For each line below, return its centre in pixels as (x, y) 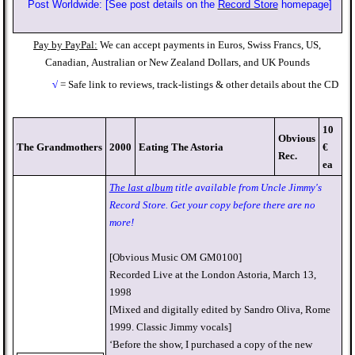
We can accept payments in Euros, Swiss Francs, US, (210, 45)
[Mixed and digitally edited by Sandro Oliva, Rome (219, 309)
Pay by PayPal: (65, 45)
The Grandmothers (59, 147)
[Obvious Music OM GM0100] (176, 257)
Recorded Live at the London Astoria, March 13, (212, 275)
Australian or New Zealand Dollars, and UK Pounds (200, 62)
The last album (141, 187)
